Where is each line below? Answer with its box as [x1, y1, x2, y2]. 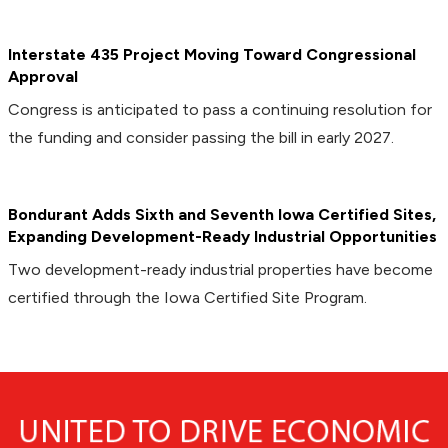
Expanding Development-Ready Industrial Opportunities [8, 226, 437, 246]
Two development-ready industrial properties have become [8, 259, 433, 279]
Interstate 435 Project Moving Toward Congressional [8, 44, 416, 64]
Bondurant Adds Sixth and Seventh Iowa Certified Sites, [8, 204, 436, 224]
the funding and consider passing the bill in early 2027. [8, 127, 394, 147]
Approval [8, 66, 78, 86]
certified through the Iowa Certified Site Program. [8, 287, 367, 307]
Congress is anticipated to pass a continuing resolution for [8, 99, 432, 119]
